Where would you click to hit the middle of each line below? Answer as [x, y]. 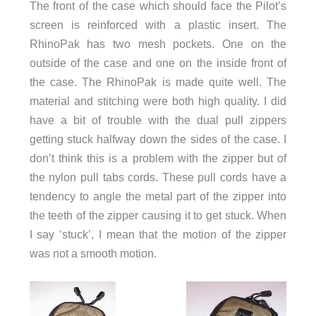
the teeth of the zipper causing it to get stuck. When [158, 215]
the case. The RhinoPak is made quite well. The [158, 81]
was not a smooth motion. [93, 253]
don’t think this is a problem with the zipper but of [158, 158]
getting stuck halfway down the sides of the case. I [158, 139]
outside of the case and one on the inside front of [158, 62]
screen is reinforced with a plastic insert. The [158, 24]
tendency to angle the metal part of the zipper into [158, 196]
